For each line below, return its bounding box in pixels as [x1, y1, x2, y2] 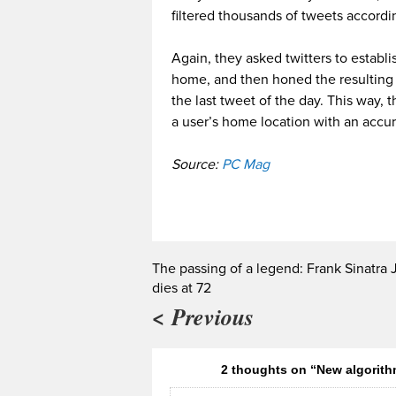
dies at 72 [152, 279, 211, 298]
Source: [171, 156, 222, 174]
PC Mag [222, 156, 270, 174]
